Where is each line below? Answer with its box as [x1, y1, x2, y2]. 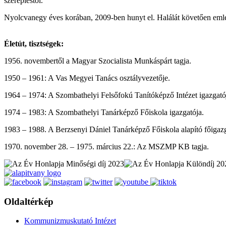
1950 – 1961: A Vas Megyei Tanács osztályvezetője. [4, 73, 170, 82]
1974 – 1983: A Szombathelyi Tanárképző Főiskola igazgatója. [4, 107, 204, 117]
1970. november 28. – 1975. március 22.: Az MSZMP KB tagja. [4, 142, 209, 151]
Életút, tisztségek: [4, 39, 64, 48]
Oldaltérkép [4, 196, 53, 207]
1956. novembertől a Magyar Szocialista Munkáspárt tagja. [4, 56, 191, 65]
